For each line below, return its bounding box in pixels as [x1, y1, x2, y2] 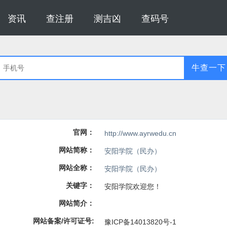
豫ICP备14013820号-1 [104, 217, 176, 226]
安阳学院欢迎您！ [104, 182, 161, 191]
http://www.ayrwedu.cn [104, 129, 176, 137]
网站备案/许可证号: [32, 216, 94, 225]
